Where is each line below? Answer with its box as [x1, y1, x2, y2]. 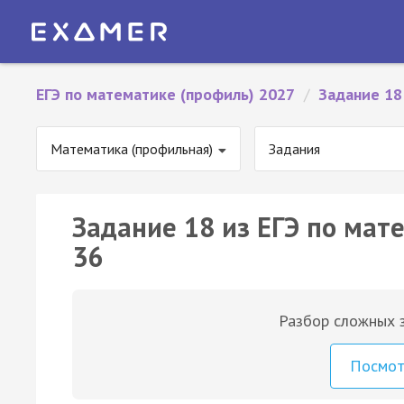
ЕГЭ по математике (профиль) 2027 [36, 84, 295, 105]
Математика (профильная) [50, 140, 213, 158]
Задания [269, 140, 320, 158]
